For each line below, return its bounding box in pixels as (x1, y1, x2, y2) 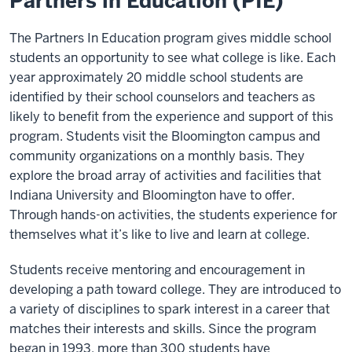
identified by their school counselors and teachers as (9, 89, 315, 105)
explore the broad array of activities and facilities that (9, 167, 321, 184)
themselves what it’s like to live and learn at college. (9, 226, 310, 243)
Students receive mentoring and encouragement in (9, 262, 305, 278)
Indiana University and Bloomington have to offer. (9, 187, 295, 203)
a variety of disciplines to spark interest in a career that (9, 301, 330, 317)
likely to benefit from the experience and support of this (9, 108, 333, 125)
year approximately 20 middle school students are (9, 69, 303, 86)
